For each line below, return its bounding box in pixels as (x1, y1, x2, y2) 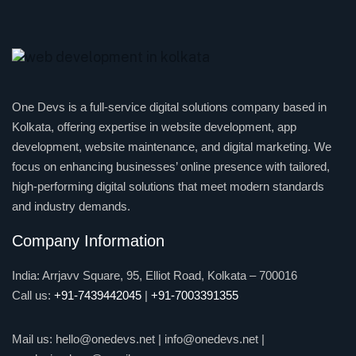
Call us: (12, 288, 54, 302)
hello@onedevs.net (56, 331, 155, 346)
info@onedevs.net (164, 331, 258, 346)
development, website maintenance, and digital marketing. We (12, 139, 331, 153)
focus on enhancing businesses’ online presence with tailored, (12, 159, 330, 173)
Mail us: (12, 331, 56, 346)
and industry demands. (12, 199, 130, 213)
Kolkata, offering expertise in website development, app (12, 119, 296, 133)
